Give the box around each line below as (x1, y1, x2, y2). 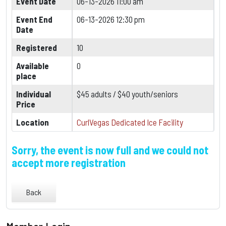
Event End (16, 14, 52, 25)
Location (16, 117, 49, 128)
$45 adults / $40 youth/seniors (77, 89, 178, 99)
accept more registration (12, 156, 126, 169)
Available (16, 61, 49, 71)
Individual (16, 89, 51, 99)
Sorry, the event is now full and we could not (12, 143, 208, 157)
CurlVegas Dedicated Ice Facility (77, 117, 183, 128)
